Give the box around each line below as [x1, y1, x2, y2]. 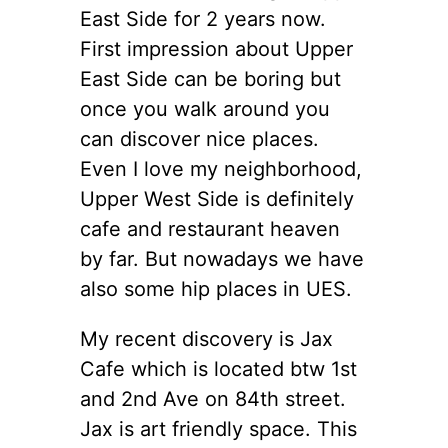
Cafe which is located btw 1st [80, 356, 357, 381]
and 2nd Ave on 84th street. [80, 386, 346, 411]
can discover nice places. [80, 126, 319, 151]
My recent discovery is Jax [80, 326, 333, 351]
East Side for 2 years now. [80, 6, 326, 31]
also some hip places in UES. [80, 276, 352, 301]
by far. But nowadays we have [80, 246, 364, 271]
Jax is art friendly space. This [80, 416, 357, 441]
